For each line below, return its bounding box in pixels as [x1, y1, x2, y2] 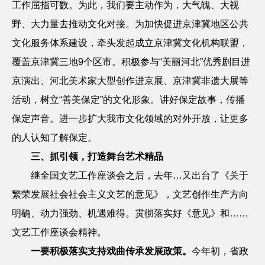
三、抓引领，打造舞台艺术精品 [31, 151, 163, 161]
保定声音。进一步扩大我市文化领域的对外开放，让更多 [12, 114, 248, 124]
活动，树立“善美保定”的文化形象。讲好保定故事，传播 [12, 95, 245, 105]
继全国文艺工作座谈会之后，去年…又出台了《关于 [31, 170, 248, 180]
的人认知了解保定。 [12, 132, 97, 143]
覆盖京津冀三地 [12, 57, 78, 67]
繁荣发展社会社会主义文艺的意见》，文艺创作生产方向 [12, 189, 248, 199]
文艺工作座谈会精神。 [12, 227, 106, 237]
